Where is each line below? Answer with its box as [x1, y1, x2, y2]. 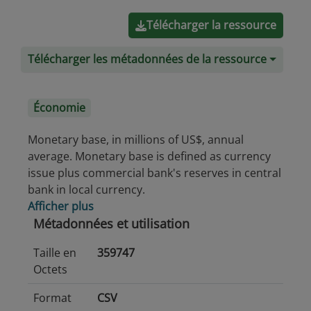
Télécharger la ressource [146, 17, 276, 33]
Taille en [33, 245, 76, 260]
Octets [33, 262, 67, 277]
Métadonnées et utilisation [33, 215, 190, 232]
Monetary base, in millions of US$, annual [28, 132, 244, 147]
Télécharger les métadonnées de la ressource [28, 51, 267, 67]
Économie [33, 100, 85, 115]
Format [33, 290, 72, 305]
